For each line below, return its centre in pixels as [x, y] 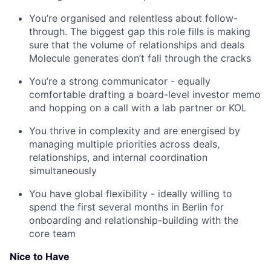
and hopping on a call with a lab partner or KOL [138, 108]
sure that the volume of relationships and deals [137, 45]
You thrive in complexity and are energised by [135, 131]
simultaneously [63, 171]
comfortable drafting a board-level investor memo [145, 94]
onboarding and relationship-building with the [134, 220]
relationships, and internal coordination [118, 157]
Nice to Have [40, 256]
